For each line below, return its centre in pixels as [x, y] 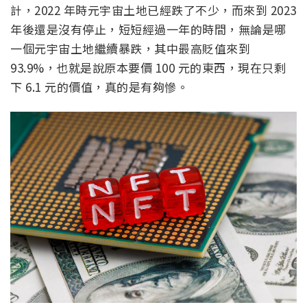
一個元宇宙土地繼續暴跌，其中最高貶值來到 [130, 48]
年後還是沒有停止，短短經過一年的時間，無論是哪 [148, 29]
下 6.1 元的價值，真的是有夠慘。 [99, 86]
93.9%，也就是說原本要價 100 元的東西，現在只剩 [148, 67]
